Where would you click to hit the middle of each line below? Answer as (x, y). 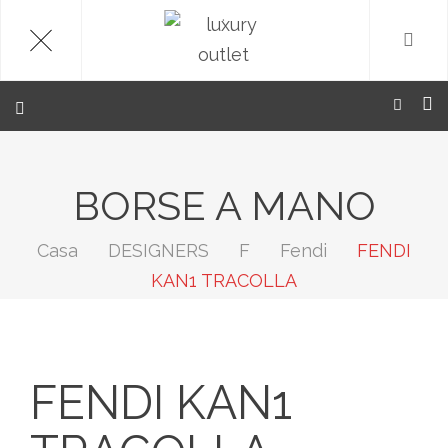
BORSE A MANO (224, 205)
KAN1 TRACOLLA (224, 280)
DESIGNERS (158, 250)
